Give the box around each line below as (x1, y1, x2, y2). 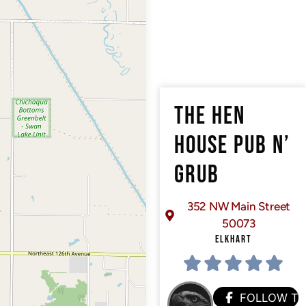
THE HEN (174, 102, 245, 132)
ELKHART (214, 233, 251, 247)
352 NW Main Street (186, 199, 291, 214)
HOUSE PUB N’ (174, 131, 290, 161)
